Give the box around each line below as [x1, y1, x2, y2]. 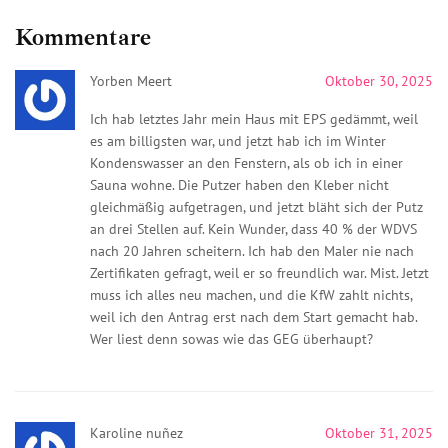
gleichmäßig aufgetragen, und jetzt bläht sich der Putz [90, 197, 423, 216]
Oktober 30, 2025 [325, 71, 433, 90]
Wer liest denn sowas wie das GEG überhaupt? [90, 329, 373, 348]
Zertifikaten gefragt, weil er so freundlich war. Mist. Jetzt [90, 263, 429, 282]
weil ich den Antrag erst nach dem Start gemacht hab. [90, 307, 417, 326]
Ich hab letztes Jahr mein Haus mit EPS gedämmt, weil [90, 109, 418, 128]
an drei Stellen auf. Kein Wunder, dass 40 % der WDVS [90, 219, 417, 238]
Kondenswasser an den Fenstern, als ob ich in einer [90, 153, 403, 172]
